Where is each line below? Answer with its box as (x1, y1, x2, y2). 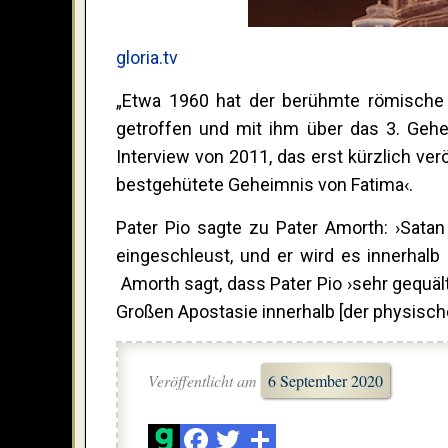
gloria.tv (116, 47, 178, 69)
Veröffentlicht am (148, 370, 261, 392)
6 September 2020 (268, 370, 383, 392)
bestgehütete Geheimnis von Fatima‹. (116, 174, 413, 196)
